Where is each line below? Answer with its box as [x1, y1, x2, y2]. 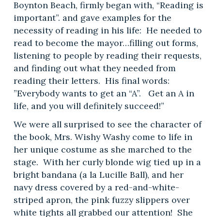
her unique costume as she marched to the [13, 143, 192, 155]
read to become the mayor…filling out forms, [13, 37, 198, 48]
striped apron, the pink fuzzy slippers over [13, 194, 190, 205]
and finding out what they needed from [13, 62, 176, 74]
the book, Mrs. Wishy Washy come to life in [13, 131, 192, 142]
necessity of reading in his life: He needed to [13, 24, 202, 36]
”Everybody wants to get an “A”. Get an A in [13, 87, 194, 99]
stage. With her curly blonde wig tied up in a [13, 156, 201, 168]
